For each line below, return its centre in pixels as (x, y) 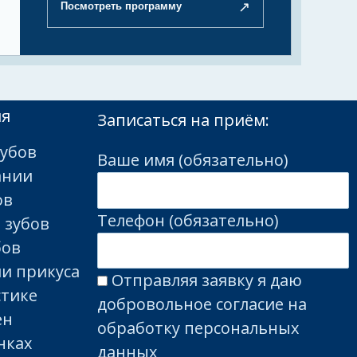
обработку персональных (198, 328)
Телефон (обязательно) (188, 220)
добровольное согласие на (202, 304)
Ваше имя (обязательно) (193, 160)
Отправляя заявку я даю (207, 280)
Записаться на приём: (183, 120)
